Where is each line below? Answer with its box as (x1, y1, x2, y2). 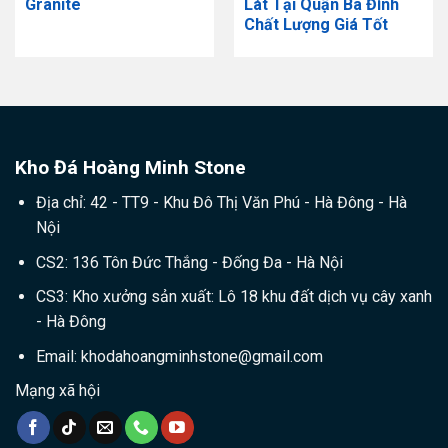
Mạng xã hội (15, 381, 100, 401)
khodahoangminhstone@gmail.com (80, 346, 323, 366)
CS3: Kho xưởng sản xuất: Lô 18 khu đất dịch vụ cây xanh (35, 287, 432, 307)
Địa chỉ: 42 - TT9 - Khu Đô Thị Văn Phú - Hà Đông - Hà (35, 192, 407, 212)
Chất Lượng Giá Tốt (243, 14, 388, 34)
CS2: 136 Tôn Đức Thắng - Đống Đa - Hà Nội (35, 252, 343, 272)
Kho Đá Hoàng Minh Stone (15, 156, 246, 180)
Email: (35, 346, 81, 366)
